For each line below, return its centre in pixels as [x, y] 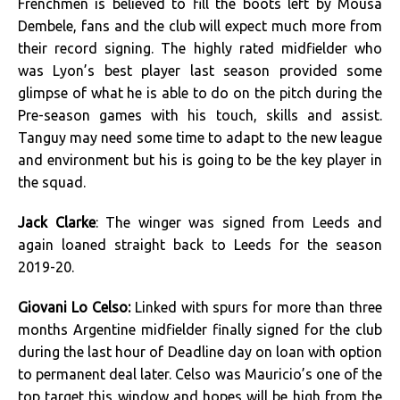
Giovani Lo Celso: [76, 307]
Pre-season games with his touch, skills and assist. [200, 115]
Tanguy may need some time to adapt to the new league [200, 137]
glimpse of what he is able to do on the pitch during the [200, 93]
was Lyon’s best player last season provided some [200, 71]
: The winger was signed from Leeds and [238, 222]
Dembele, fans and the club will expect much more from [200, 26]
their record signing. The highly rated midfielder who [200, 48]
